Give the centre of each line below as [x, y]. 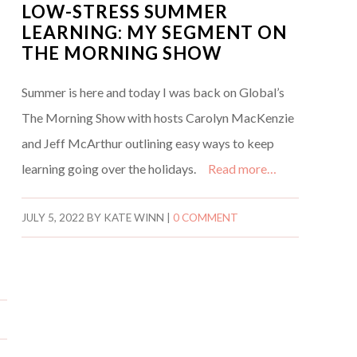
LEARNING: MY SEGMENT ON [154, 33]
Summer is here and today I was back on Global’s [153, 92]
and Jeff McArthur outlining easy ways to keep [147, 143]
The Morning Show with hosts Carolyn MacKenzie [157, 118]
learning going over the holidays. [114, 169]
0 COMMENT [205, 218]
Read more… [242, 169]
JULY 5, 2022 [53, 218]
